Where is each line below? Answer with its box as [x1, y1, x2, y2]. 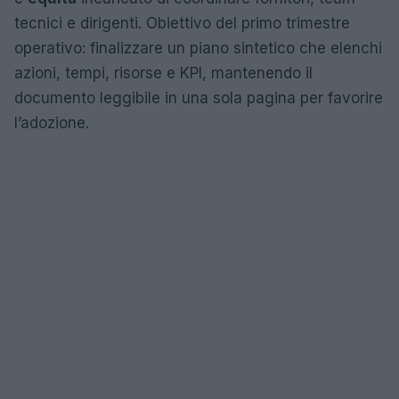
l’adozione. [14, 114, 89, 132]
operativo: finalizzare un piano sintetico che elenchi [14, 39, 382, 57]
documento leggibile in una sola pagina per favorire [14, 89, 383, 107]
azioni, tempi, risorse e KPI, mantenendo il [14, 64, 313, 82]
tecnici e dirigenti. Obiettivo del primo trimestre [14, 14, 350, 32]
